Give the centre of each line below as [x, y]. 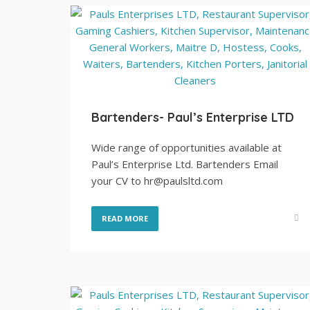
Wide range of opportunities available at [186, 147]
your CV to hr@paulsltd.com [157, 181]
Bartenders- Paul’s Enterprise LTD [193, 117]
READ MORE [125, 218]
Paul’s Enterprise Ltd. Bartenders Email [185, 164]
